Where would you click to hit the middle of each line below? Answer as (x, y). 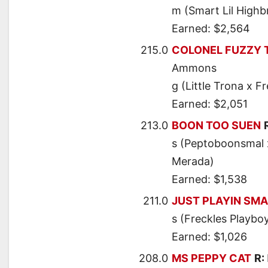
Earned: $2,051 (210, 104)
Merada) (193, 162)
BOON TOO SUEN (216, 126)
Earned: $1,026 (209, 237)
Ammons (194, 68)
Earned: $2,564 (211, 29)
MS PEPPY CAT (211, 258)
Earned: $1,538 (209, 179)
